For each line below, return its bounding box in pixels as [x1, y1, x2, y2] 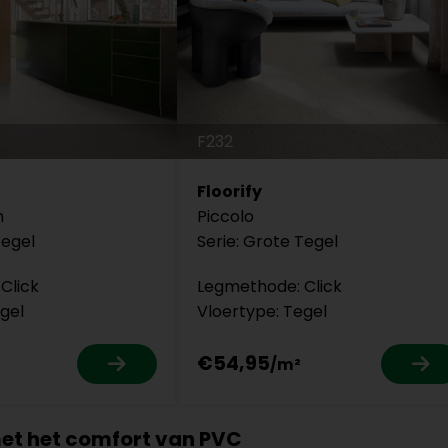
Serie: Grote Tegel [197, 229, 339, 253]
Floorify [197, 179, 263, 203]
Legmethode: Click [197, 274, 343, 298]
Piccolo [197, 204, 255, 228]
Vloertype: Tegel [197, 299, 328, 323]
